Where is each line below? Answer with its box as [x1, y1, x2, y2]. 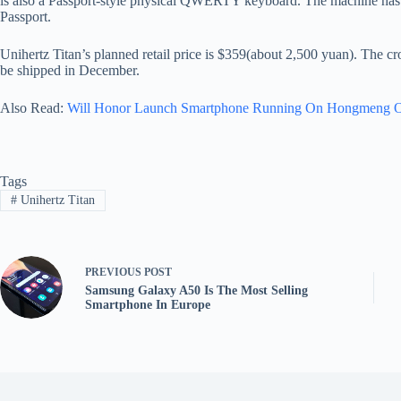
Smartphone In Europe [85, 297, 210, 311]
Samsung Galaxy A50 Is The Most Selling [85, 283, 308, 297]
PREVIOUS [85, 265, 144, 278]
